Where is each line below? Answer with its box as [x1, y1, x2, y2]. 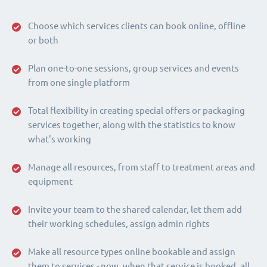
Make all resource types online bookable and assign [28, 247, 235, 257]
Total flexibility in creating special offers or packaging [28, 105, 245, 116]
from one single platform [28, 77, 130, 88]
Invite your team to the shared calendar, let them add [28, 204, 242, 215]
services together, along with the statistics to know [28, 120, 235, 131]
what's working [28, 134, 91, 145]
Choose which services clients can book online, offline [28, 21, 246, 32]
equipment [28, 176, 73, 187]
